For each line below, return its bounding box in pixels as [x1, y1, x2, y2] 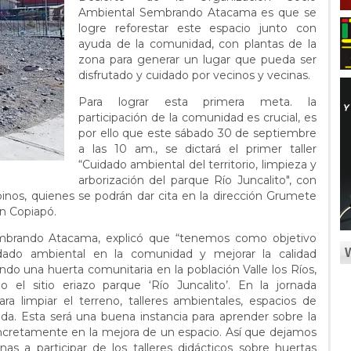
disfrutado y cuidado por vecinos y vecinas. [78, 68, 313, 82]
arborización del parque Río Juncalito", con [78, 173, 317, 187]
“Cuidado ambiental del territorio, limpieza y [78, 157, 317, 172]
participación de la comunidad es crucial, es [78, 110, 317, 125]
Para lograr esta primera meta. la [78, 95, 317, 109]
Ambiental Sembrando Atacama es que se [78, 5, 317, 20]
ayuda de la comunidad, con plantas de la [78, 37, 317, 51]
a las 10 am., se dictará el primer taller [78, 142, 317, 156]
